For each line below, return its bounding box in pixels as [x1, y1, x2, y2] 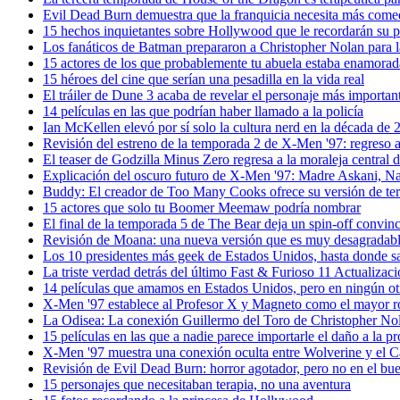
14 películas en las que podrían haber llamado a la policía [43, 103, 363, 119]
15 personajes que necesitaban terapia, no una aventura [43, 376, 351, 392]
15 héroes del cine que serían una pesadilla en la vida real [43, 71, 364, 87]
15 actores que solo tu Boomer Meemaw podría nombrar [43, 199, 361, 215]
